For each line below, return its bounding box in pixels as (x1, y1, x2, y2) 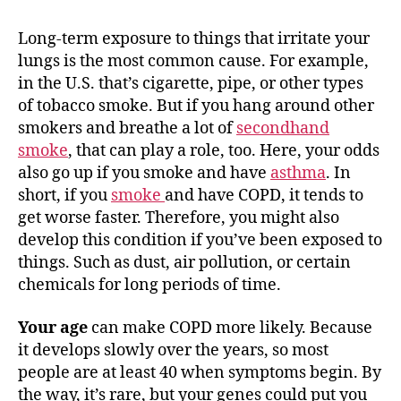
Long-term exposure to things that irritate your (18, 29, 370, 49)
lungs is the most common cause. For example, (18, 51, 369, 72)
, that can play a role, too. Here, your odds (68, 141, 380, 161)
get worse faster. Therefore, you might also (18, 208, 339, 228)
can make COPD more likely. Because (91, 317, 372, 338)
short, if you (18, 185, 111, 206)
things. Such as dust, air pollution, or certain (18, 252, 351, 273)
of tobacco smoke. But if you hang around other (18, 96, 374, 116)
